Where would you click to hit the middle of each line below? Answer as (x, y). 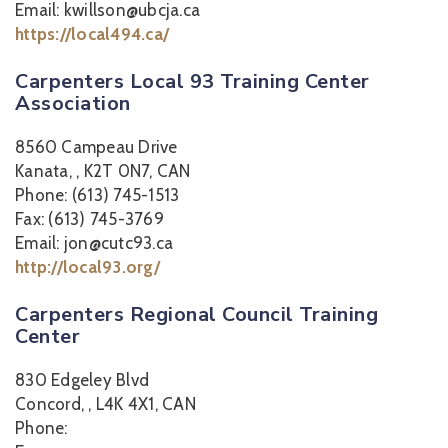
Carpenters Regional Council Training (196, 314)
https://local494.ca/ (92, 34)
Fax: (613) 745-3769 (89, 219)
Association (73, 103)
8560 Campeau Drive (96, 147)
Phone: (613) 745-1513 (97, 195)
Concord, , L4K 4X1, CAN (105, 404)
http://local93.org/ (87, 267)
